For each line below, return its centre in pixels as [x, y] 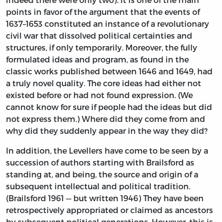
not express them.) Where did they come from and [106, 118]
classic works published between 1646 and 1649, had [109, 71]
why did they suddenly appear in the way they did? [107, 130]
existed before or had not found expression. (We [99, 95]
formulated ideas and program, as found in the [97, 59]
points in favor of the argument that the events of [103, 11]
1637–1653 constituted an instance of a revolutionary [108, 23]
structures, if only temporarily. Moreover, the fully [102, 47]
